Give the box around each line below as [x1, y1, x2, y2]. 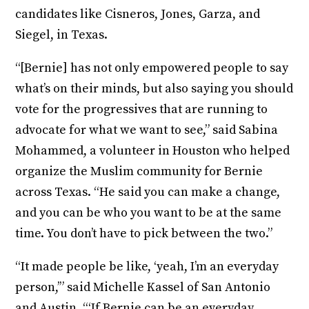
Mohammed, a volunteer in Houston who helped [15, 142, 290, 159]
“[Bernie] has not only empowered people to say [15, 59, 289, 76]
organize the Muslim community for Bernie [15, 163, 263, 179]
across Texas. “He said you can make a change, [15, 183, 281, 200]
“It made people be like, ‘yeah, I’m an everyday [15, 258, 279, 275]
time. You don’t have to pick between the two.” [15, 225, 273, 241]
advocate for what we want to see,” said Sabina [15, 121, 279, 138]
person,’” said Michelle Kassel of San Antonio [15, 279, 271, 295]
